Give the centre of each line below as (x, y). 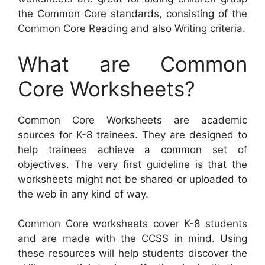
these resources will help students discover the (132, 253)
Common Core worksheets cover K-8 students (132, 224)
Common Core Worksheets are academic (132, 120)
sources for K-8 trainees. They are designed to (132, 135)
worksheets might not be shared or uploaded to (132, 179)
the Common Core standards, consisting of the (132, 14)
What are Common (132, 64)
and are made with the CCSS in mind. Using (132, 239)
